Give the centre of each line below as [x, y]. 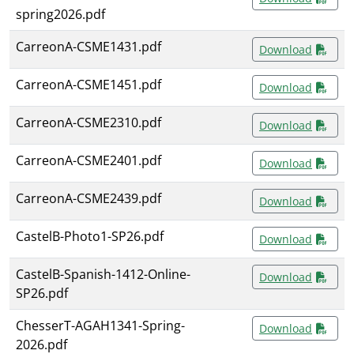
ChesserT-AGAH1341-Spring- [100, 326]
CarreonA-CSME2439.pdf [88, 199]
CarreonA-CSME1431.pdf [88, 47]
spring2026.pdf [60, 15]
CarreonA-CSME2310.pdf [88, 123]
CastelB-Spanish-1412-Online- [103, 275]
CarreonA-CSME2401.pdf [88, 161]
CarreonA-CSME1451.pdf [88, 85]
